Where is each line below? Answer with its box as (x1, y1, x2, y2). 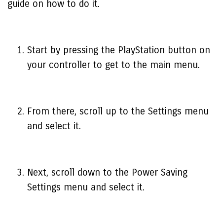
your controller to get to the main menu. (27, 59, 200, 71)
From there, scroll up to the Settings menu (27, 106, 209, 117)
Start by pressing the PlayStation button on (27, 44, 210, 56)
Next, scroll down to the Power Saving (27, 167, 187, 178)
